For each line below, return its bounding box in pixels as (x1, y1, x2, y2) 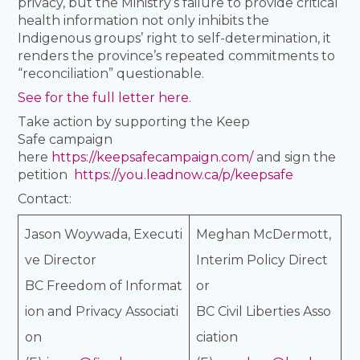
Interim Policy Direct (196, 252, 329, 268)
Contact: (18, 190, 72, 207)
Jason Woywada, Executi (25, 226, 183, 242)
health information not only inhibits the (18, 12, 270, 28)
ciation (196, 329, 242, 345)
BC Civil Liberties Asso (196, 303, 332, 319)
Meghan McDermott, (196, 226, 332, 242)
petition (18, 166, 75, 182)
